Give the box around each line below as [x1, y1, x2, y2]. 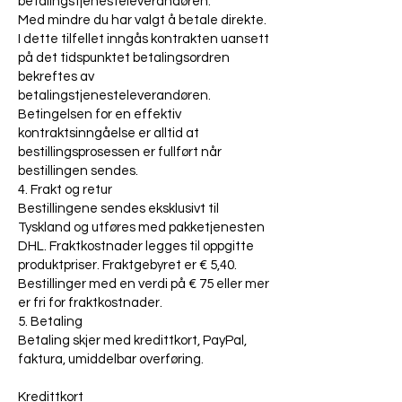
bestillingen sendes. [18, 164, 138, 179]
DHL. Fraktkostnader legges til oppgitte [18, 240, 254, 254]
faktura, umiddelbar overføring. [18, 353, 204, 367]
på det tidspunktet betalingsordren [18, 51, 230, 66]
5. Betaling [18, 315, 83, 329]
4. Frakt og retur [18, 183, 112, 197]
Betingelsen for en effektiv [18, 108, 181, 122]
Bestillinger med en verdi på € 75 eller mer [18, 277, 269, 292]
